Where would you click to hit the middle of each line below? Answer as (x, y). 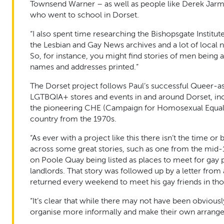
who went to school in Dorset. (84, 15)
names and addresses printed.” (84, 67)
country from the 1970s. (73, 119)
